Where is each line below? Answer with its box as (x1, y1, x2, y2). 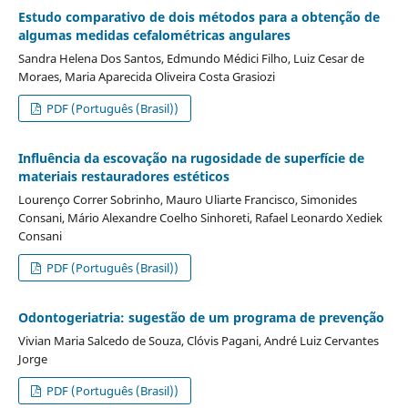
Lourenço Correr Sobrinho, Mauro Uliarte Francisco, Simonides (17, 190, 357, 208)
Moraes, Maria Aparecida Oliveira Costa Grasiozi (17, 67, 275, 85)
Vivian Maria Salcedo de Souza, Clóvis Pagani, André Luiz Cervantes (17, 331, 379, 349)
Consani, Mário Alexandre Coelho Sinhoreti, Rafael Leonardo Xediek (17, 209, 382, 226)
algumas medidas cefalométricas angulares (17, 25, 291, 44)
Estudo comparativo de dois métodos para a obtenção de (17, 7, 380, 25)
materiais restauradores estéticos (17, 167, 229, 185)
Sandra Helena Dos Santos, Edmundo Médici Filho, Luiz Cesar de (17, 49, 364, 66)
